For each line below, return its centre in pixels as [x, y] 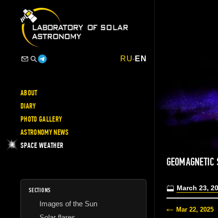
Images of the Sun [68, 203]
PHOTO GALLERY [41, 119]
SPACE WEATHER [42, 145]
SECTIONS [40, 190]
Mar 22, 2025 [195, 210]
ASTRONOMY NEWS [45, 132]
